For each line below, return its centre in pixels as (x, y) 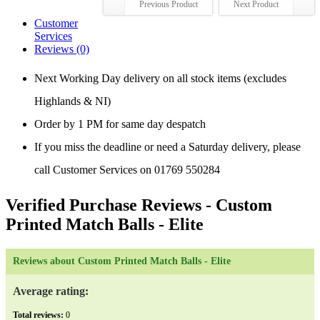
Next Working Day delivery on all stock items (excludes (160, 79)
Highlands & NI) (72, 101)
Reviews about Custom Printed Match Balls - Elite (122, 261)
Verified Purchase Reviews (104, 205)
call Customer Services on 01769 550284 (127, 170)
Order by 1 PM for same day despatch (120, 124)
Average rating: (51, 291)
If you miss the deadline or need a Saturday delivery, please (167, 147)
